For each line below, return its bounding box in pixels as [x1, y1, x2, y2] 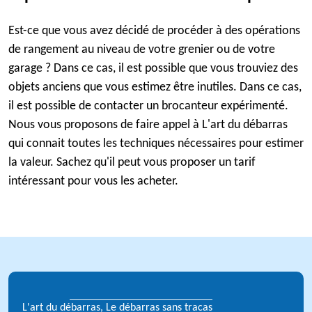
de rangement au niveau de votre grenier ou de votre [8, 43, 275, 56]
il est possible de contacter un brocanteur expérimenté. [8, 100, 288, 113]
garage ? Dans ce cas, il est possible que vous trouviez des [8, 62, 298, 75]
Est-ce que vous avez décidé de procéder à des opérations [8, 24, 300, 38]
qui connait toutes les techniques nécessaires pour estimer [8, 137, 304, 150]
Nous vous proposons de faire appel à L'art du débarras [8, 118, 288, 132]
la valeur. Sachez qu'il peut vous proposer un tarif [8, 156, 256, 169]
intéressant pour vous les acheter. [8, 175, 178, 188]
